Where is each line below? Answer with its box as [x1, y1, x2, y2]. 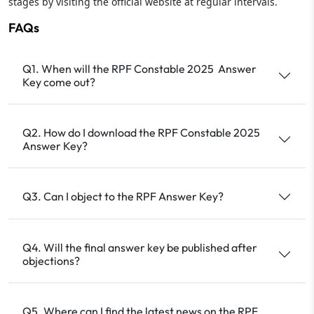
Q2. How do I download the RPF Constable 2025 [22, 125, 260, 139]
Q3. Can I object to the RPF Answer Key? [22, 189, 224, 204]
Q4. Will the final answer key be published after [22, 240, 257, 254]
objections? [22, 253, 80, 268]
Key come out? [22, 74, 95, 89]
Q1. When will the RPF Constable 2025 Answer [22, 61, 257, 76]
